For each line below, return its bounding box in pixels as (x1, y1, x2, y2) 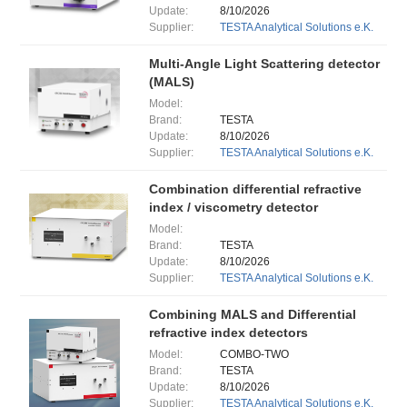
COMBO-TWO (220, 348, 290, 361)
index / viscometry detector (148, 200, 318, 214)
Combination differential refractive (148, 182, 362, 196)
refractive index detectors (148, 325, 308, 340)
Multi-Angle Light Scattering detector (148, 56, 380, 71)
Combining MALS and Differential (148, 307, 356, 322)
